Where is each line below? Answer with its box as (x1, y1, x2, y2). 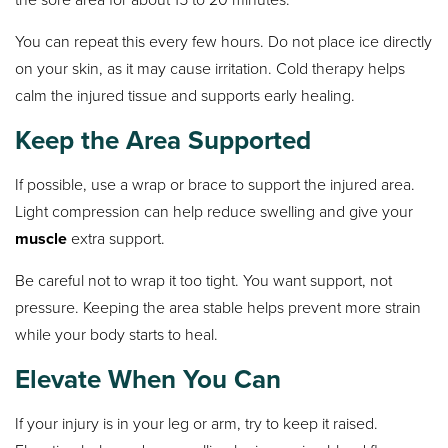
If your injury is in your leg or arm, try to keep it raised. (15, 412, 379, 436)
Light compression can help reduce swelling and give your (15, 200, 414, 224)
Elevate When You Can (15, 360, 282, 399)
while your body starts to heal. (15, 323, 219, 347)
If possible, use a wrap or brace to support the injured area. (15, 173, 416, 197)
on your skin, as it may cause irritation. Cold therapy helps (15, 56, 406, 80)
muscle (15, 227, 68, 251)
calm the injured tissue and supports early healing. (15, 83, 356, 107)
